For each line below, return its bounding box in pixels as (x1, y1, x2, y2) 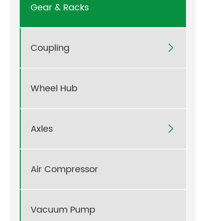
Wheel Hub (31, 81, 77, 96)
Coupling (31, 40, 70, 55)
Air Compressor (31, 162, 98, 177)
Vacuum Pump (31, 202, 95, 217)
